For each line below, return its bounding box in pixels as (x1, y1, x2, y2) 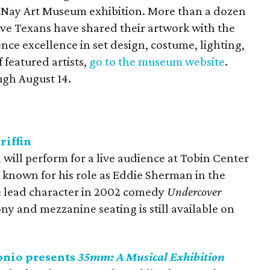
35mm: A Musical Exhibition (78, 250, 225, 264)
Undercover (167, 184, 221, 199)
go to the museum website (89, 54, 225, 69)
